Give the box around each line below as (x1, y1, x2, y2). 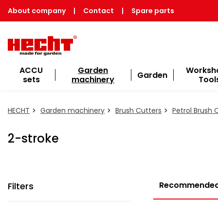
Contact (83, 6, 114, 16)
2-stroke (8, 130, 59, 147)
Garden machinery (40, 106, 105, 115)
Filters (8, 180, 34, 193)
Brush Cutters (115, 106, 162, 115)
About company (8, 6, 66, 16)
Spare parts (131, 6, 174, 16)
